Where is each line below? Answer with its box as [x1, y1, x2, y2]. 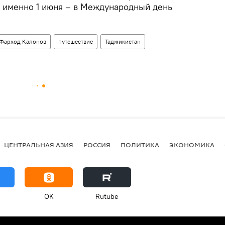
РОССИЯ [83, 140, 110, 149]
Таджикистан [105, 38, 141, 46]
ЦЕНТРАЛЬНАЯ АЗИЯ [4, 140, 73, 149]
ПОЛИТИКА [121, 140, 159, 149]
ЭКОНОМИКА [169, 140, 214, 149]
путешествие [58, 38, 93, 46]
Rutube [95, 192, 119, 201]
